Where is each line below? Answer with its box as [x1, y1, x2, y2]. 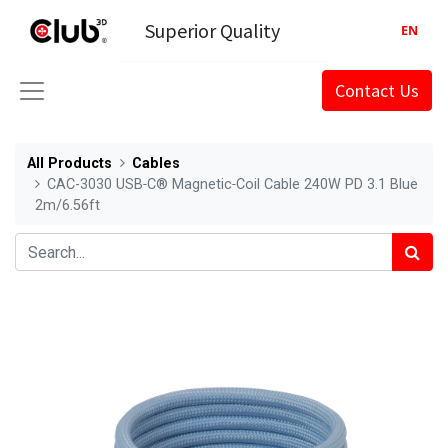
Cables [132, 154, 181, 172]
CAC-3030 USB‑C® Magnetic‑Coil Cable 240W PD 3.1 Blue [47, 175, 419, 193]
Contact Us [335, 79, 419, 102]
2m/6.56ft [35, 196, 100, 214]
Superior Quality [145, 17, 281, 43]
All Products [27, 154, 112, 172]
